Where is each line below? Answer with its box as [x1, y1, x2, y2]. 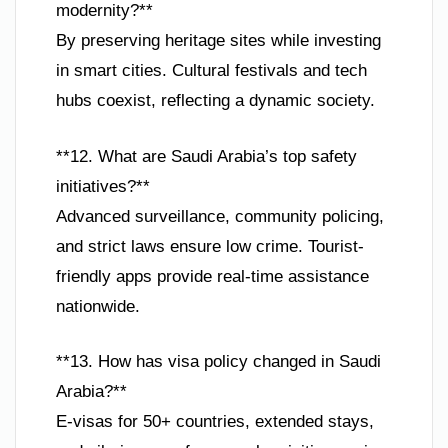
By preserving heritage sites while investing [56, 31, 381, 51]
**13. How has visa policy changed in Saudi [56, 352, 381, 372]
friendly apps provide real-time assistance [56, 266, 369, 286]
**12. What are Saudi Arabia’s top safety [56, 146, 357, 166]
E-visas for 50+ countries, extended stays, [56, 412, 374, 432]
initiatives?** [56, 176, 150, 196]
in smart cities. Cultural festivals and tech [56, 61, 367, 81]
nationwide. [56, 296, 140, 316]
